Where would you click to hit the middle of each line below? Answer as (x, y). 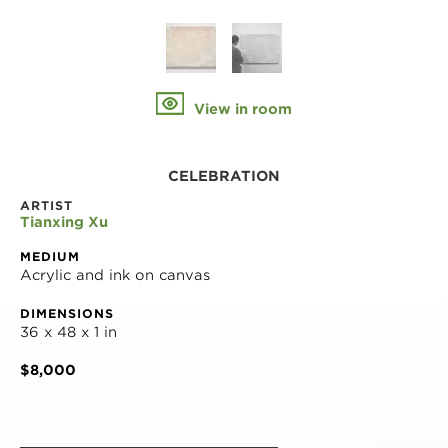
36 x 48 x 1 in (68, 332)
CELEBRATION (224, 176)
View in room (241, 109)
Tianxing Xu (64, 222)
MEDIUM (50, 256)
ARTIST (46, 205)
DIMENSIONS (67, 313)
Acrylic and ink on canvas (115, 275)
